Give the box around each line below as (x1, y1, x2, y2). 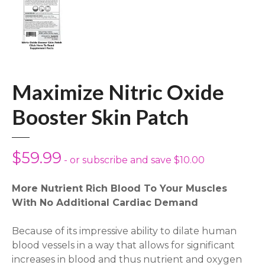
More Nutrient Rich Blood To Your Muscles (12, 183, 227, 195)
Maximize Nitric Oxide (12, 79, 224, 104)
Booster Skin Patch (12, 104, 189, 129)
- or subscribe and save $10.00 (62, 154, 205, 166)
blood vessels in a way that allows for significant (12, 240, 235, 251)
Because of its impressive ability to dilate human (12, 225, 237, 237)
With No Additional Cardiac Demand (12, 197, 198, 209)
